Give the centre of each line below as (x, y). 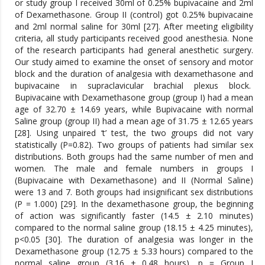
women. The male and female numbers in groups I (134, 168)
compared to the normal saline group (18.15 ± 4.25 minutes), (134, 227)
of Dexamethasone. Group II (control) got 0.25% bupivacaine (134, 14)
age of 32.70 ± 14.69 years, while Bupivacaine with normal (134, 109)
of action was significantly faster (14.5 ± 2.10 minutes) (134, 216)
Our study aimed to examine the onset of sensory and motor (134, 62)
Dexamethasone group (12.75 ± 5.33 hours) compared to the (134, 251)
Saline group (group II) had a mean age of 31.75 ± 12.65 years (134, 121)
